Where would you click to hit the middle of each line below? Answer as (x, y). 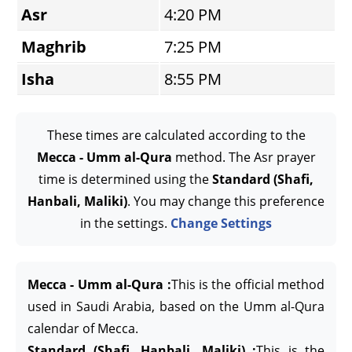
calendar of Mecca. (83, 328)
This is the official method (247, 284)
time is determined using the (125, 179)
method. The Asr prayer (244, 157)
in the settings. (125, 223)
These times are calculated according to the (176, 135)
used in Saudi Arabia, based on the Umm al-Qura (176, 306)
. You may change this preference (226, 201)
